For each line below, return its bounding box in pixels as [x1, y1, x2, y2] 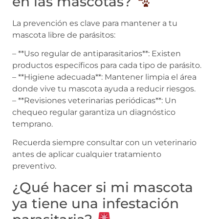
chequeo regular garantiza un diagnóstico [12, 107, 175, 117]
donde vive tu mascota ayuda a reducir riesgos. [12, 84, 196, 93]
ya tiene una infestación [12, 195, 179, 212]
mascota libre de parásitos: [12, 30, 115, 40]
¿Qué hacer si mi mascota [12, 178, 193, 196]
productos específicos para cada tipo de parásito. [12, 60, 201, 70]
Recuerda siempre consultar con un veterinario [12, 138, 197, 148]
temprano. [12, 119, 53, 129]
